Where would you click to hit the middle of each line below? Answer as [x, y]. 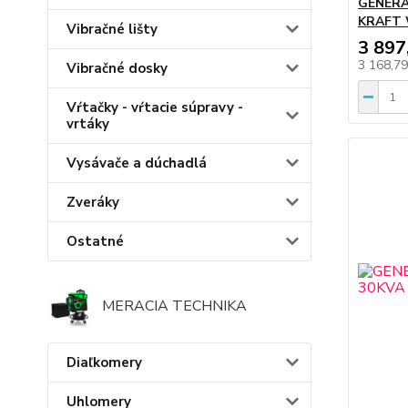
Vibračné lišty [112, 29]
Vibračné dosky [117, 68]
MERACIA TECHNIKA [174, 306]
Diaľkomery [104, 362]
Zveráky [93, 202]
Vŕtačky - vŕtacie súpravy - [155, 107]
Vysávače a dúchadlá [137, 163]
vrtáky [88, 124]
